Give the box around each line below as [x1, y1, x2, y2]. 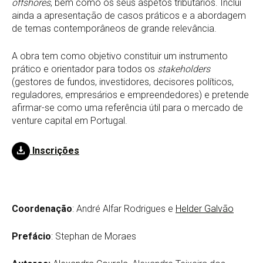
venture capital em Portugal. [12, 115, 127, 126]
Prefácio [12, 231, 51, 242]
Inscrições [32, 144, 79, 156]
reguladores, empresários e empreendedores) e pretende [12, 89, 249, 100]
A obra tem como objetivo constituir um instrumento [12, 50, 228, 62]
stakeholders [157, 63, 210, 75]
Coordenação [12, 203, 72, 214]
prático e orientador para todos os [12, 63, 157, 75]
